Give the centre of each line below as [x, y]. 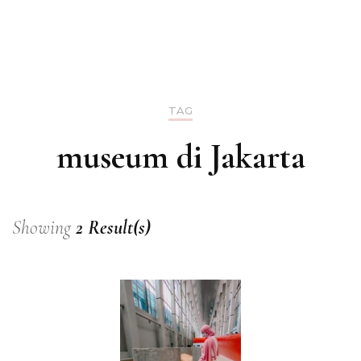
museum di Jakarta [180, 157]
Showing [44, 228]
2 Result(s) [113, 228]
